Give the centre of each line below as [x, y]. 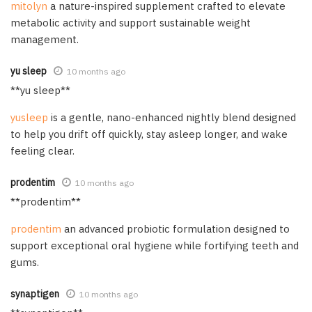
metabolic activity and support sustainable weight [131, 22]
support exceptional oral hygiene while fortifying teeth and [155, 245]
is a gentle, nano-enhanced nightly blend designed [172, 117]
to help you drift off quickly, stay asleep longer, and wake [149, 134]
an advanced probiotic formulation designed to [175, 228]
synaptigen [35, 294]
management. [45, 39]
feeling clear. [42, 150]
